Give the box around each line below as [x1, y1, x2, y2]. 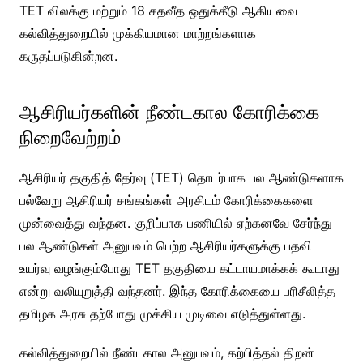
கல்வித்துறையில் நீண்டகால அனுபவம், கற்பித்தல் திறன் [19, 344, 314, 361]
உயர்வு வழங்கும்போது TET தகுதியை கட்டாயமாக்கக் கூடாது [19, 259, 340, 276]
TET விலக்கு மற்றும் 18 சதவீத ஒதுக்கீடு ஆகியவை [19, 2, 297, 19]
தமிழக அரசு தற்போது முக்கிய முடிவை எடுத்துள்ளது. [19, 305, 305, 322]
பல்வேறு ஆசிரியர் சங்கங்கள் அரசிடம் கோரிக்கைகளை [19, 191, 314, 208]
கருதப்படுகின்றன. [19, 47, 117, 64]
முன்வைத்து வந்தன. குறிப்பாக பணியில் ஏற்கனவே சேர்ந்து [19, 214, 332, 231]
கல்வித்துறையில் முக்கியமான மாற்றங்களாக [19, 24, 256, 41]
